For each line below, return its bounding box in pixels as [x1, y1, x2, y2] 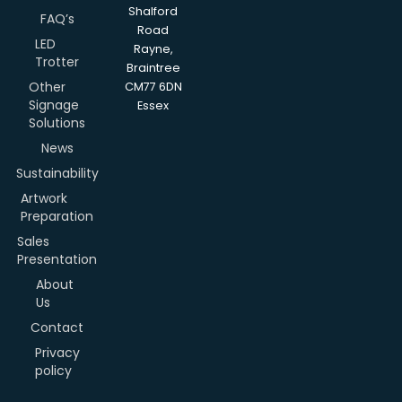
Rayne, [133, 40, 173, 57]
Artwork [21, 188, 67, 207]
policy [34, 361, 72, 380]
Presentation [17, 249, 97, 268]
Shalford [128, 3, 178, 19]
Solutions [29, 113, 85, 132]
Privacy [34, 343, 80, 362]
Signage [29, 95, 79, 114]
